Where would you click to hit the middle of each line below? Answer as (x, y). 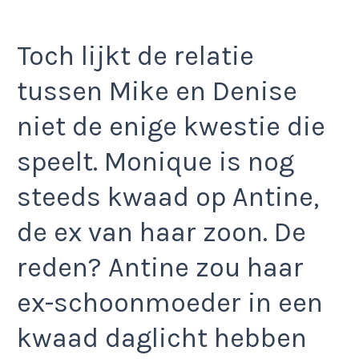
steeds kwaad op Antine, (168, 198)
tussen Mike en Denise (157, 92)
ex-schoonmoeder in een (170, 303)
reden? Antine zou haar (160, 268)
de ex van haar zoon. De (161, 233)
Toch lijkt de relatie (135, 56)
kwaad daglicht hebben (162, 339)
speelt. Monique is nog (155, 162)
